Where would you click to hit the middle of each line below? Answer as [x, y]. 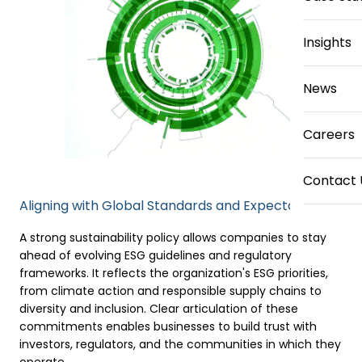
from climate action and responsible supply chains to [170, 291]
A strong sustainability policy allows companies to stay [173, 238]
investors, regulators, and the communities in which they [180, 344]
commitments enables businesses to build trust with [168, 326]
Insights [327, 42]
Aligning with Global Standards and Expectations [173, 206]
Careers [329, 135]
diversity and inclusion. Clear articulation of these [159, 309]
